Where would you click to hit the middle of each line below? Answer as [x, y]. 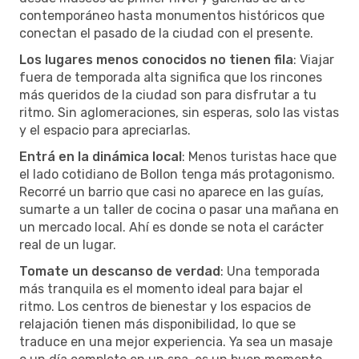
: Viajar [314, 59]
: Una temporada [270, 271]
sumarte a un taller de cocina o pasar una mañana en [179, 209]
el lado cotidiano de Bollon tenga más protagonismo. [177, 174]
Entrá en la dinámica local [101, 156]
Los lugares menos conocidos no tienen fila [156, 59]
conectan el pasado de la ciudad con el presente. [166, 33]
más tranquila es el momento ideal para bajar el [161, 288]
